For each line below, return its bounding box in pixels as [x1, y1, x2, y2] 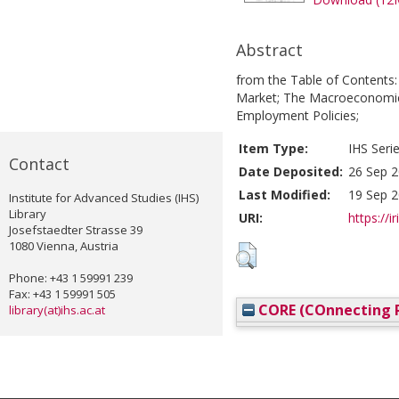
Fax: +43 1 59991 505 [9, 286, 116, 303]
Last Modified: [239, 186, 330, 204]
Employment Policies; [236, 107, 359, 125]
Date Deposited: [239, 163, 343, 181]
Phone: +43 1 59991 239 [9, 270, 133, 287]
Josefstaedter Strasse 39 [9, 222, 142, 239]
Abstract [236, 39, 303, 61]
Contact [9, 153, 69, 175]
